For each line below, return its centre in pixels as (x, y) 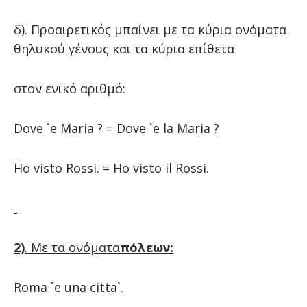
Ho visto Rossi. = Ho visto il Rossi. (111, 168)
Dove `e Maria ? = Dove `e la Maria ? (116, 128)
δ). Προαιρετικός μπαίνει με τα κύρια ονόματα (150, 29)
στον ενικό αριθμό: (69, 88)
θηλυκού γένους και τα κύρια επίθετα (124, 48)
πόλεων (145, 247)
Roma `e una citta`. (68, 287)
